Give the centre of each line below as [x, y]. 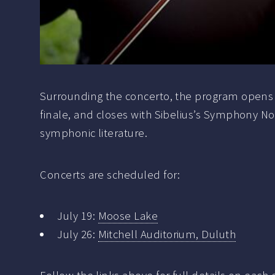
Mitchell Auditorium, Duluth [167, 234]
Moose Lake [128, 216]
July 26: [78, 234]
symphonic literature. [94, 133]
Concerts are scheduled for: [110, 174]
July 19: [78, 216]
